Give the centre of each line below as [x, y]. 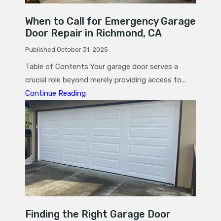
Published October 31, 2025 [67, 50]
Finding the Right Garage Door [98, 214]
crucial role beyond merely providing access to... [106, 80]
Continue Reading [55, 93]
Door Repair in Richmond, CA [93, 33]
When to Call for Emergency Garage [110, 21]
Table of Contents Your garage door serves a [102, 67]
